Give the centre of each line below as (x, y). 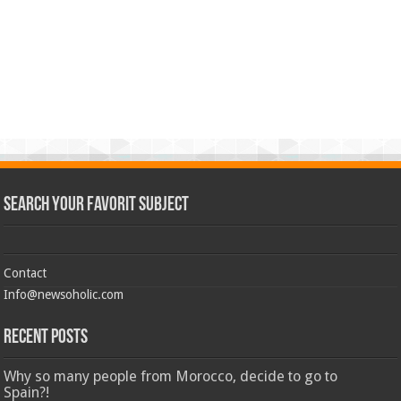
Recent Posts (46, 337)
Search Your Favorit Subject (97, 205)
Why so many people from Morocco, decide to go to (171, 376)
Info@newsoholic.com (64, 294)
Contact (26, 273)
